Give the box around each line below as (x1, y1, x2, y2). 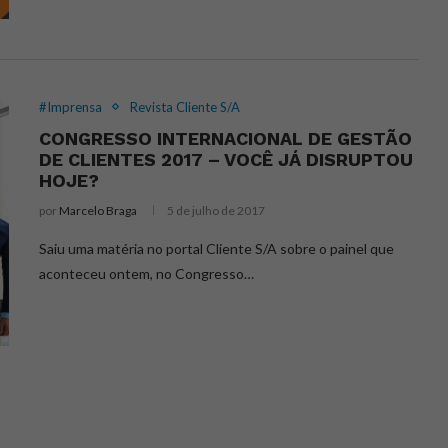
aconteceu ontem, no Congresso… (39, 264, 254, 282)
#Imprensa (39, 98, 102, 115)
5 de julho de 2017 (167, 202, 265, 218)
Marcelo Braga (59, 202, 137, 218)
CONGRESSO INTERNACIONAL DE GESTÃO (39, 127, 412, 149)
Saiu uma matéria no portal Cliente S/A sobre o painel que (39, 239, 394, 257)
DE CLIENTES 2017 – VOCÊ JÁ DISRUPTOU (39, 148, 413, 170)
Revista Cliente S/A (130, 98, 240, 115)
